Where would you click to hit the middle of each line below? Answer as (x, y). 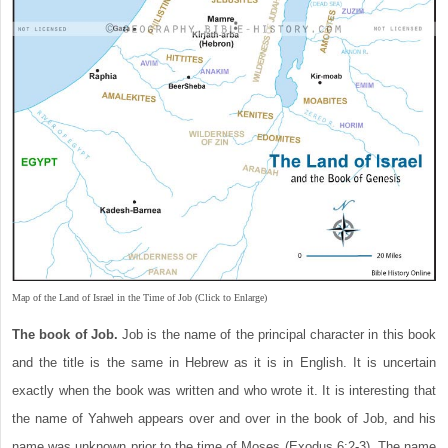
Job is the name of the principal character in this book (277, 335)
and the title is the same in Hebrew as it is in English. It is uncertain (224, 363)
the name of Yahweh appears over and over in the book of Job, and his (224, 419)
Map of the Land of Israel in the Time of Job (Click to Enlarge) (139, 298)
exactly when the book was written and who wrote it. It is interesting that (224, 391)
